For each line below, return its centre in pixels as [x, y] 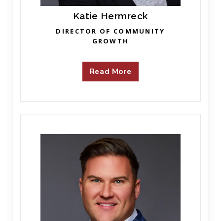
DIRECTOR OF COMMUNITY [110, 31]
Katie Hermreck [110, 16]
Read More [110, 71]
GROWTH [110, 41]
